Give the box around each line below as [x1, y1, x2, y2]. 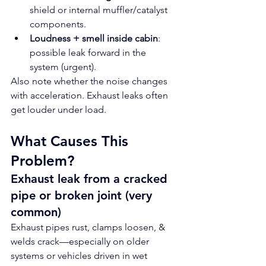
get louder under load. [11, 104, 106, 115]
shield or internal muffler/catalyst [30, 4, 170, 15]
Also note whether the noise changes [11, 75, 170, 87]
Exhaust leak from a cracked [11, 172, 171, 186]
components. [30, 18, 86, 30]
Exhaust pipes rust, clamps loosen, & [11, 221, 167, 233]
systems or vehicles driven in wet [11, 250, 150, 261]
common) [11, 205, 61, 219]
